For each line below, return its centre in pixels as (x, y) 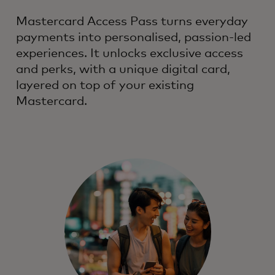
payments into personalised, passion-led (134, 37)
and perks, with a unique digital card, (123, 69)
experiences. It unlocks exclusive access (130, 53)
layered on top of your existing (105, 85)
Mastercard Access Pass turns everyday (132, 21)
